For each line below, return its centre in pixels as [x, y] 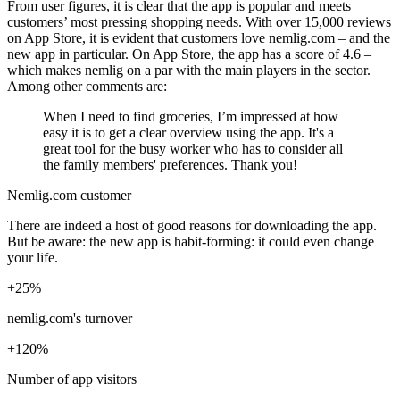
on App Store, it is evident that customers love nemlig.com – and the [199, 37]
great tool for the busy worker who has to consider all [193, 148]
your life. [33, 257]
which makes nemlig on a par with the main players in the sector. [189, 70]
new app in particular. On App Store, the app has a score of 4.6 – [189, 54]
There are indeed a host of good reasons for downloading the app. [192, 225]
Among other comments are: [87, 86]
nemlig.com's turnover [70, 318]
